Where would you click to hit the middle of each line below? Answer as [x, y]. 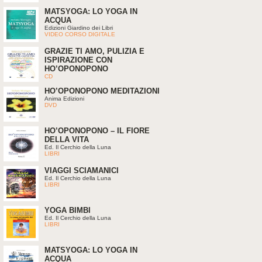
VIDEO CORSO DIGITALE [80, 34]
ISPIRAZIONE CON [78, 60]
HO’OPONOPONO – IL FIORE [97, 131]
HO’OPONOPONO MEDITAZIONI [102, 91]
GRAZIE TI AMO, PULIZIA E [94, 51]
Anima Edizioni [64, 99]
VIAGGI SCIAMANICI [82, 170]
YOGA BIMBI [68, 210]
